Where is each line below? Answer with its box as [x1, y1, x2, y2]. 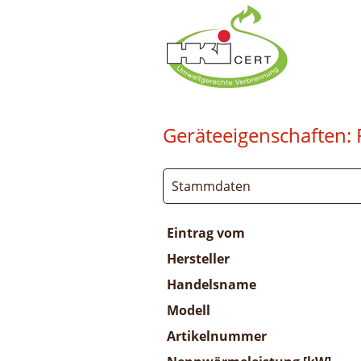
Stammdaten [172, 177, 251, 195]
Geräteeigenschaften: [163, 122, 351, 148]
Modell [167, 301, 210, 319]
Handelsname [167, 276, 256, 293]
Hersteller [167, 250, 230, 268]
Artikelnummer [167, 327, 267, 345]
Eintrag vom [167, 224, 245, 242]
